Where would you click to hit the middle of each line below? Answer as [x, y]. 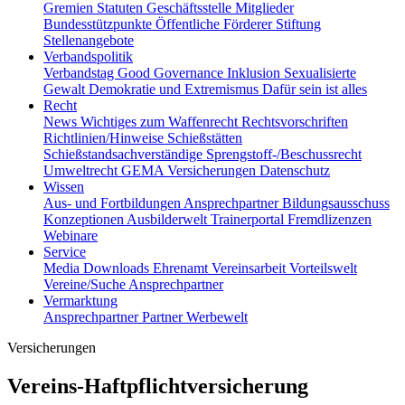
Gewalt [66, 89]
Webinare [71, 235]
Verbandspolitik [88, 56]
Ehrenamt [182, 268]
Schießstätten [205, 137]
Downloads [118, 268]
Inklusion [255, 72]
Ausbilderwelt [169, 219]
